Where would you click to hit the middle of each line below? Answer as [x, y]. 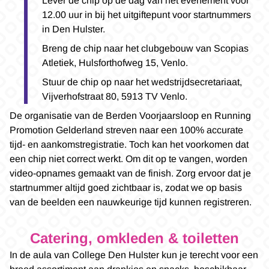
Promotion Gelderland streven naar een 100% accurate [126, 130]
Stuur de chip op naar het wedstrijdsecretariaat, [142, 82]
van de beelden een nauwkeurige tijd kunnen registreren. [131, 202]
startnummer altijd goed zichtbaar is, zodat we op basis [126, 187]
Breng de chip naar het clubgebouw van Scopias [145, 48]
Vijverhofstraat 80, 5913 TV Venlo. [115, 96]
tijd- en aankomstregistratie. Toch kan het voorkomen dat [129, 144]
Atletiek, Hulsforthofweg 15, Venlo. [115, 62]
